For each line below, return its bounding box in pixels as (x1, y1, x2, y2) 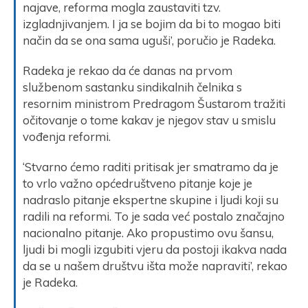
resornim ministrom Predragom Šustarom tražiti (23, 96, 285, 111)
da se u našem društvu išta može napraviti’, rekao (23, 258, 287, 273)
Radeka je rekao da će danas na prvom (23, 63, 232, 78)
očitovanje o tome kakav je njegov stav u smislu (23, 112, 276, 127)
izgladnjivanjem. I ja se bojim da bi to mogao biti (23, 16, 280, 31)
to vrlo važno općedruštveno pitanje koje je (23, 175, 252, 190)
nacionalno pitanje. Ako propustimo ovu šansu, (23, 225, 274, 240)
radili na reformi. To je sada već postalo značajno (23, 208, 285, 223)
